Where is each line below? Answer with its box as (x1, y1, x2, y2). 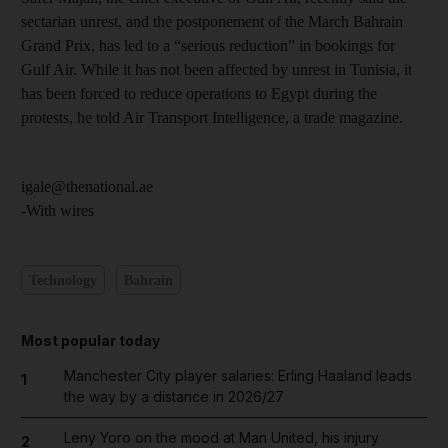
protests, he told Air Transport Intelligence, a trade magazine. (21, 109, 403, 126)
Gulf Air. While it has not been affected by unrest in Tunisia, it (21, 61, 412, 78)
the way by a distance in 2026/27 (63, 388, 284, 405)
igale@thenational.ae (21, 178, 153, 195)
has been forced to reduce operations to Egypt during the (21, 85, 377, 102)
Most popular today (21, 332, 160, 349)
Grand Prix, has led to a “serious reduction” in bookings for (21, 37, 395, 54)
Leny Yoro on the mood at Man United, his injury (63, 429, 379, 446)
